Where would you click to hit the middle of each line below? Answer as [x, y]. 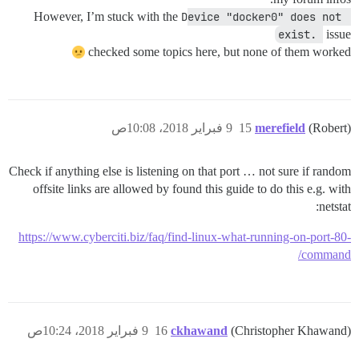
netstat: [335, 207]
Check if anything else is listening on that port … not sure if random [180, 171]
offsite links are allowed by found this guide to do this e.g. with [192, 189]
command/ [326, 255]
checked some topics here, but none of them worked [220, 52]
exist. [301, 35]
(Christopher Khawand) [291, 331]
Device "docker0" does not [261, 17]
